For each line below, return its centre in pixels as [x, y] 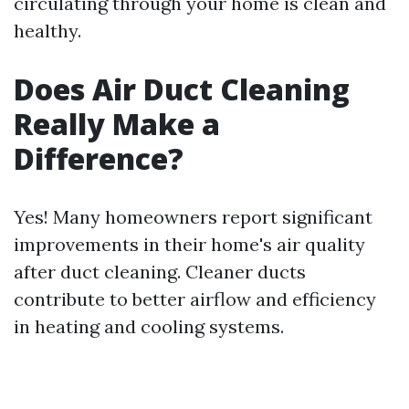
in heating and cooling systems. [149, 326]
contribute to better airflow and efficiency [195, 299]
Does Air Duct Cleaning [182, 89]
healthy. [47, 31]
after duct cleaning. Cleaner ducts [160, 272]
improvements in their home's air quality [189, 244]
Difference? [99, 158]
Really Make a [117, 124]
